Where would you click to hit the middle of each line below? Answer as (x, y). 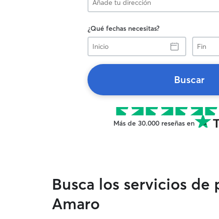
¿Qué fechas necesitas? (123, 28)
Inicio (95, 41)
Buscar (189, 79)
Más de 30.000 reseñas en (154, 123)
